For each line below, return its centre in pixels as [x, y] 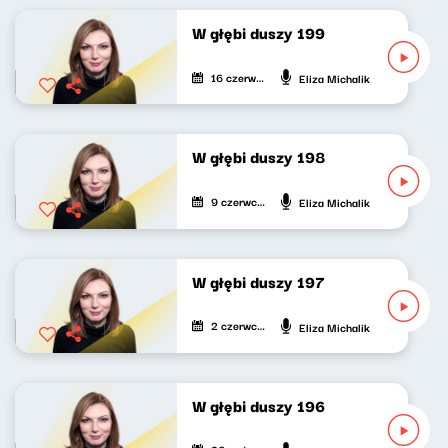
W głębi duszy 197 [258, 280]
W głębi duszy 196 [258, 404]
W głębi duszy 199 [258, 32]
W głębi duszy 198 [258, 156]
